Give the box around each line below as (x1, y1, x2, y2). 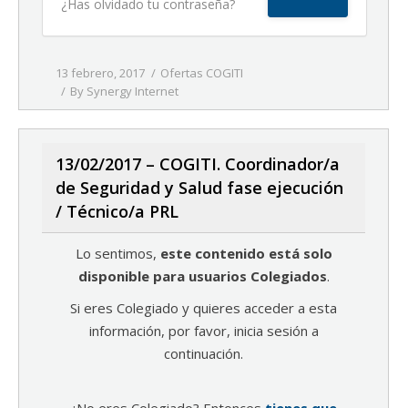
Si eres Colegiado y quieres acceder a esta (70, 299, 337, 317)
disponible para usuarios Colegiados (77, 267, 327, 285)
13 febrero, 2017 (56, 65, 145, 81)
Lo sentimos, (75, 244, 160, 262)
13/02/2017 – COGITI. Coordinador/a (56, 153, 340, 175)
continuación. (164, 344, 243, 362)
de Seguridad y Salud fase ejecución (56, 177, 343, 199)
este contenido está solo (159, 244, 332, 262)
